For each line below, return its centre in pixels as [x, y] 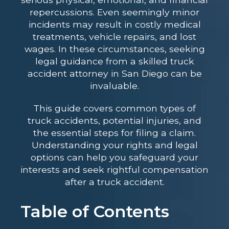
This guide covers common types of [114, 108]
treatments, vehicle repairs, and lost [114, 37]
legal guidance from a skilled [101, 61]
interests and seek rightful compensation [114, 170]
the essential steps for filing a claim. [114, 133]
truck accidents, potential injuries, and [114, 121]
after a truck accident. [114, 182]
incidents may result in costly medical [114, 25]
